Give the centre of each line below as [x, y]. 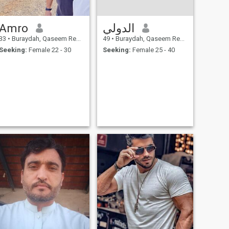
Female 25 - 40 [153, 50]
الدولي [118, 28]
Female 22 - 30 [49, 50]
